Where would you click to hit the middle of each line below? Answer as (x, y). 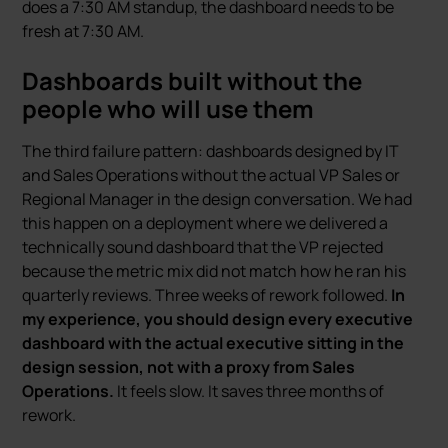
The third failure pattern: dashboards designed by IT (211, 151)
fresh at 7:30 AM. (83, 31)
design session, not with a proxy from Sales (189, 367)
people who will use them (168, 108)
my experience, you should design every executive (218, 319)
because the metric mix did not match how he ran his (214, 271)
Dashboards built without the (192, 80)
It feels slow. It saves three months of (249, 391)
